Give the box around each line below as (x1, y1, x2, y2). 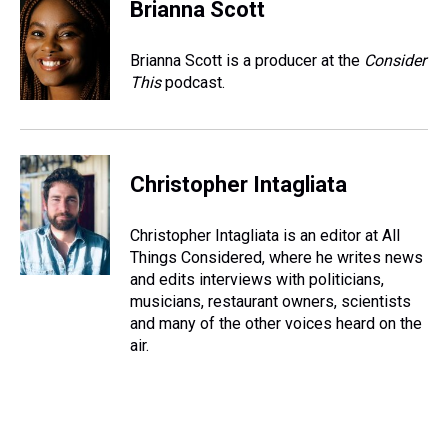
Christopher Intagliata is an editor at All (130, 226, 400, 245)
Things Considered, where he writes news (130, 248, 423, 267)
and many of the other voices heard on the (130, 314, 422, 333)
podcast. (161, 73, 225, 92)
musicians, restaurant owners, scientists (130, 292, 411, 311)
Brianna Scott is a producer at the (130, 51, 364, 70)
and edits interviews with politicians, (130, 270, 384, 289)
